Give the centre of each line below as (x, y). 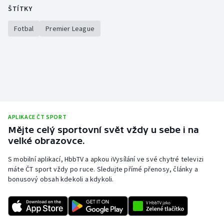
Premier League (70, 29)
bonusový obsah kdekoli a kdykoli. (61, 179)
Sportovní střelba (48, 207)
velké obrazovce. (46, 141)
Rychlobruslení (44, 135)
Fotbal (24, 29)
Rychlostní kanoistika (55, 159)
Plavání (31, 63)
